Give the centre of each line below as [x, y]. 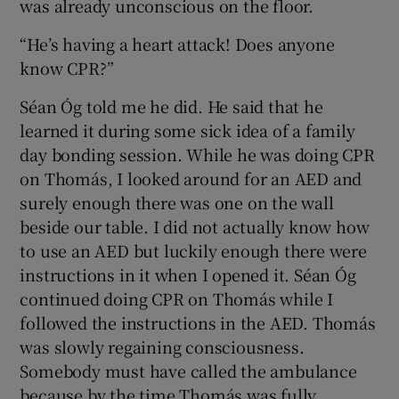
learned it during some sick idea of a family [187, 130]
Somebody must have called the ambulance [188, 371]
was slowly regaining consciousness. [162, 347]
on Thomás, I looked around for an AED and [191, 179]
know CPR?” [67, 68]
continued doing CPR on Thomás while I [177, 299]
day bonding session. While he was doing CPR [197, 155]
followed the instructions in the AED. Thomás [198, 323]
